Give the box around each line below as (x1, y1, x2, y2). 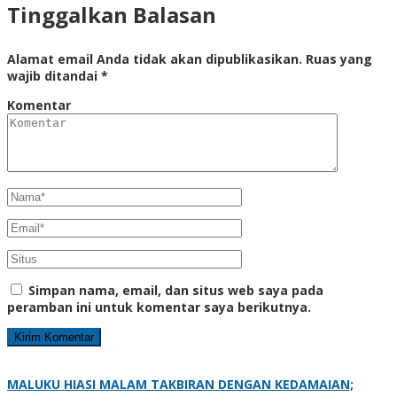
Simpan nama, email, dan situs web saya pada (28, 281, 323, 299)
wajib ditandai (7, 66, 101, 84)
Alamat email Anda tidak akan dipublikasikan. (7, 50, 302, 67)
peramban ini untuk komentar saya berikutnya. (7, 298, 311, 315)
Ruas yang (306, 50, 372, 67)
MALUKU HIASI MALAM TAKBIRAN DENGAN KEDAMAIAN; (7, 375, 354, 393)
